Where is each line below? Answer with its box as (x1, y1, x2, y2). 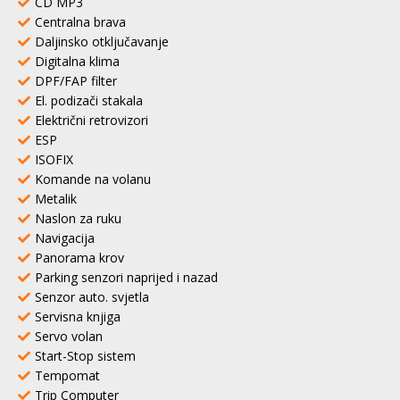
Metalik (35, 189, 77, 207)
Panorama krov (35, 248, 124, 266)
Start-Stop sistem (35, 346, 136, 364)
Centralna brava (35, 12, 126, 30)
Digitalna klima (35, 52, 120, 70)
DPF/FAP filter (35, 71, 117, 89)
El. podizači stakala (35, 91, 143, 109)
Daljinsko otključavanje (35, 32, 169, 50)
